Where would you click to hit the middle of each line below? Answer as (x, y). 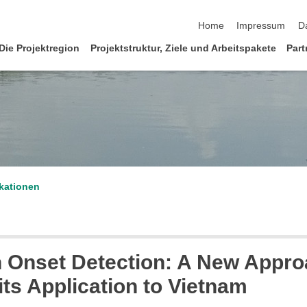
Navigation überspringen (251, 12)
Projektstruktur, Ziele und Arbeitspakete (183, 48)
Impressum (261, 26)
